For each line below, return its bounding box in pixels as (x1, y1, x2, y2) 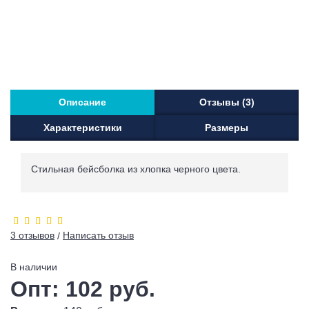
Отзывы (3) (199, 97, 255, 108)
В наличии (10, 261, 57, 273)
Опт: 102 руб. (10, 277, 155, 302)
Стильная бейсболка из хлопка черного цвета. (31, 163, 241, 175)
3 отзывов (10, 230, 54, 241)
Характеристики (43, 122, 122, 134)
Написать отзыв (63, 230, 134, 241)
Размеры (205, 122, 248, 134)
